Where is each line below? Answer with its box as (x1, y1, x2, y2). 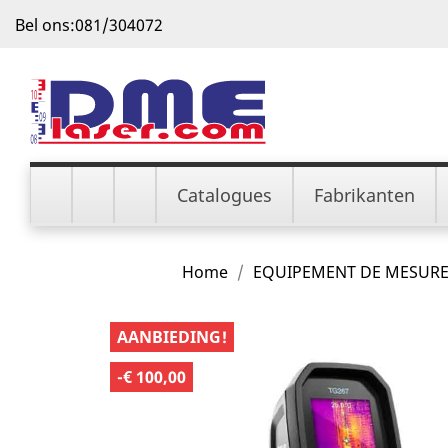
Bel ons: (15, 14, 75, 36)
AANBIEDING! (117, 326, 227, 348)
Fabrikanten (314, 183, 415, 207)
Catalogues (177, 183, 272, 207)
